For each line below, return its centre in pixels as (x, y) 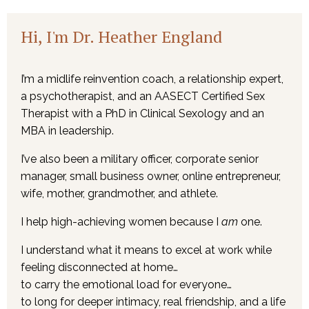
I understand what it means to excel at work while (146, 250)
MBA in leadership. (67, 130)
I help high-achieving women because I (121, 221)
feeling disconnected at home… (99, 267)
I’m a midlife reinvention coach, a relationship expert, (152, 79)
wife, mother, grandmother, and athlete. (119, 193)
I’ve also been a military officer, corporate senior (140, 159)
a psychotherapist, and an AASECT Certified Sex (143, 96)
